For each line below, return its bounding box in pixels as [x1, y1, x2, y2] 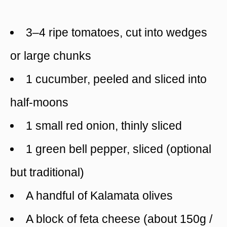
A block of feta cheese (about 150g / [26, 212, 212, 225]
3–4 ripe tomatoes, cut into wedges [26, 25, 207, 39]
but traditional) [10, 165, 84, 179]
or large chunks [10, 49, 91, 62]
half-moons [10, 95, 68, 109]
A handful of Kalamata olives [26, 188, 173, 202]
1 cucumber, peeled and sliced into [26, 72, 207, 86]
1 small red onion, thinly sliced [26, 119, 182, 132]
